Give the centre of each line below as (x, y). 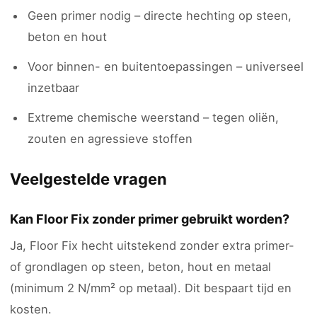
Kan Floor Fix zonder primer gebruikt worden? (150, 219)
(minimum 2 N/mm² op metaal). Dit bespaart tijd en (151, 288)
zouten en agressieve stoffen (110, 139)
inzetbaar (53, 88)
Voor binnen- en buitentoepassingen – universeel (166, 67)
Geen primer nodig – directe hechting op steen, (160, 16)
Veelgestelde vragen (88, 179)
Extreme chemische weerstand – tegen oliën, (153, 117)
